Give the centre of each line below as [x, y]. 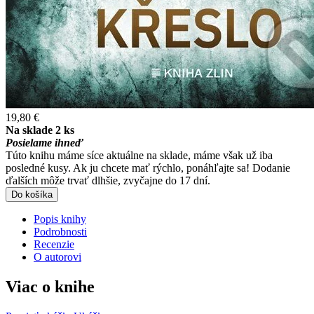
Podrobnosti [60, 232]
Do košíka [32, 194]
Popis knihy [60, 219]
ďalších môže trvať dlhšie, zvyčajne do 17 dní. [108, 180]
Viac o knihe [50, 286]
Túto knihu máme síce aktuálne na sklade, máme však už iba [139, 155]
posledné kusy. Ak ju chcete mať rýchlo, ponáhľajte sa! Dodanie [148, 168]
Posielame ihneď [45, 143]
